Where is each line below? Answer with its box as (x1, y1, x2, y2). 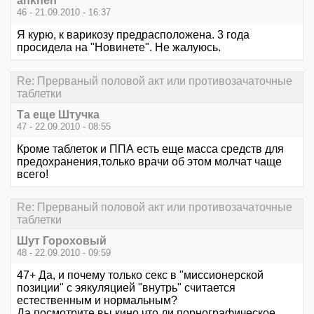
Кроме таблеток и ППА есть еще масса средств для (17, 142, 284, 155)
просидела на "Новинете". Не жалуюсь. (17, 41, 221, 54)
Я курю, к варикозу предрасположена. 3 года (17, 29, 250, 41)
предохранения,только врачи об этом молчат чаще (17, 155, 282, 168)
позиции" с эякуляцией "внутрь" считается (17, 282, 235, 294)
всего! (17, 168, 48, 180)
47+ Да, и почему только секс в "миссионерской (17, 269, 264, 282)
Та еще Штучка (17, 108, 100, 121)
